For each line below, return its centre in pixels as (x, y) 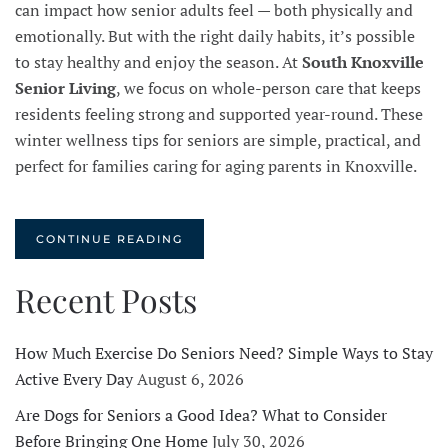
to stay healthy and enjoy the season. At (158, 62)
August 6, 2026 (190, 379)
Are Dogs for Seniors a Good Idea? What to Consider (201, 415)
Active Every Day (74, 379)
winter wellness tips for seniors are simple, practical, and (218, 140)
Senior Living (65, 88)
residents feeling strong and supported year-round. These (219, 114)
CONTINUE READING (109, 239)
